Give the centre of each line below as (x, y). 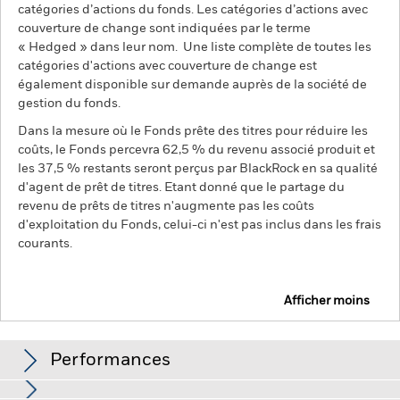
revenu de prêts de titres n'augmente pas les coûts (166, 206)
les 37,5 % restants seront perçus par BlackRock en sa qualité (198, 169)
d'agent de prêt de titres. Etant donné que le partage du (181, 187)
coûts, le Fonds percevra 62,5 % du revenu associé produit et (196, 150)
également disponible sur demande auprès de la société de (192, 85)
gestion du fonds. (69, 104)
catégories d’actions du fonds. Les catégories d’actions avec (193, 10)
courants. (45, 244)
